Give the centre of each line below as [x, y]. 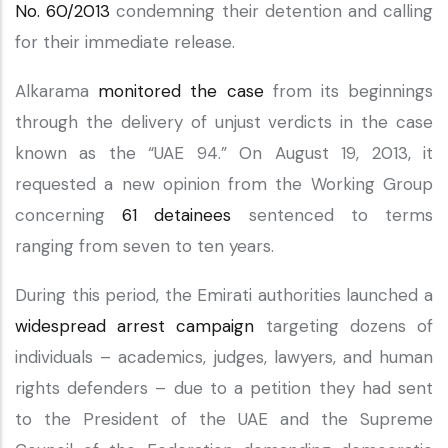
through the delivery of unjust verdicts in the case [224, 122]
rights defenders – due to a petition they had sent [224, 388]
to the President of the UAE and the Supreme [224, 419]
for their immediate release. [127, 42]
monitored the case [181, 91]
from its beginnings [348, 91]
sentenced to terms [332, 215]
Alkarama [57, 91]
